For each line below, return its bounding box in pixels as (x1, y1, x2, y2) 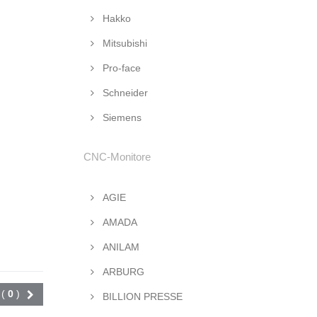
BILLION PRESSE (100, 291, 183, 302)
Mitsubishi (100, 38, 147, 49)
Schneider (100, 87, 148, 98)
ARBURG (100, 266, 144, 277)
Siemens (100, 112, 142, 123)
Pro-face (100, 62, 141, 74)
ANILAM (100, 241, 139, 253)
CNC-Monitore (83, 151, 151, 163)
